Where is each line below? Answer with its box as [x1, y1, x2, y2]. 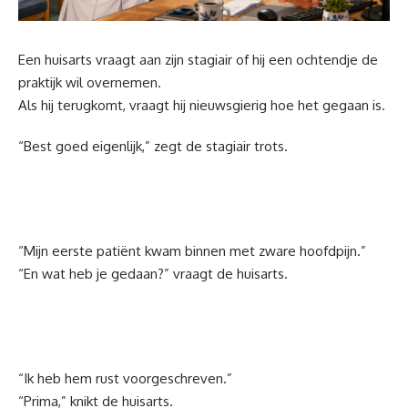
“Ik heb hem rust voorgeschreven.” [18, 369, 232, 387]
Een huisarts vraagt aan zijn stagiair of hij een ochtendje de [18, 50, 378, 68]
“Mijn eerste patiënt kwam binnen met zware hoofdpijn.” [18, 241, 366, 260]
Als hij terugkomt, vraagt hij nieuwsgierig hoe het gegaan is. [18, 96, 385, 114]
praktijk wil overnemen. [18, 73, 161, 91]
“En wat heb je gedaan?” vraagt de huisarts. [18, 264, 288, 282]
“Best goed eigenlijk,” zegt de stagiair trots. [18, 137, 288, 155]
